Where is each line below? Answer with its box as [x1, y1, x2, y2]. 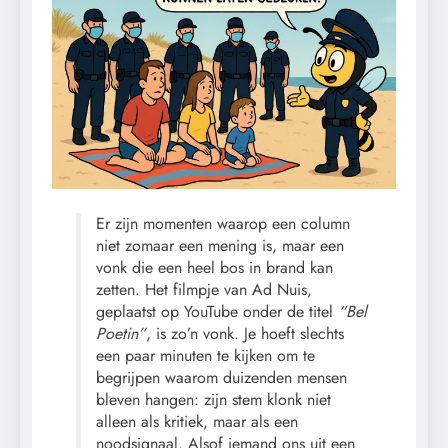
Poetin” [96, 322, 146, 346]
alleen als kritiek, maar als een [96, 410, 298, 434]
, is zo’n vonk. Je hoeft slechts [146, 322, 344, 346]
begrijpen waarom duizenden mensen [96, 366, 347, 390]
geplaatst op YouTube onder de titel [96, 300, 338, 324]
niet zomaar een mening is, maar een [96, 234, 344, 258]
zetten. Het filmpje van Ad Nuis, [96, 278, 312, 302]
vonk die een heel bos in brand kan [96, 256, 333, 280]
